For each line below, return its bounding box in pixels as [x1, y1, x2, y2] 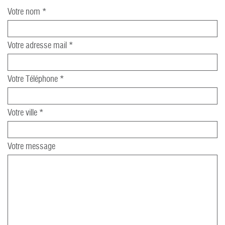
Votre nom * [8, 8, 47, 17]
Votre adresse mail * [8, 41, 73, 50]
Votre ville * [8, 108, 44, 118]
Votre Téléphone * [8, 75, 64, 84]
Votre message [8, 142, 55, 151]
